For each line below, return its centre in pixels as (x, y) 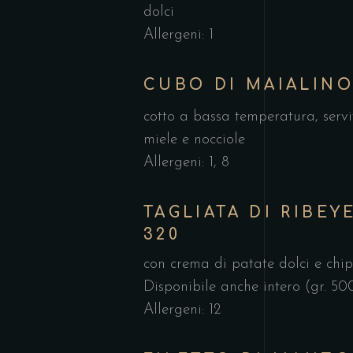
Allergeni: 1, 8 (186, 162)
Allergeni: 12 (182, 310)
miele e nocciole (194, 139)
